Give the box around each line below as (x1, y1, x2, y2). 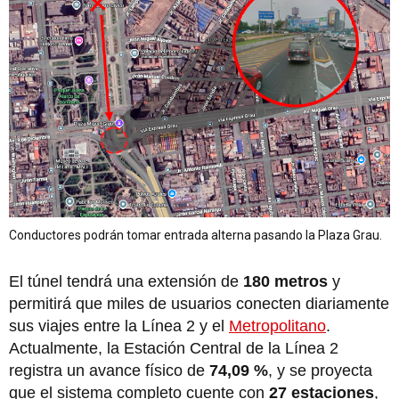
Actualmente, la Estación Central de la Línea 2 (9, 338, 338, 357)
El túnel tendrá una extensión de (9, 272, 243, 290)
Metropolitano (229, 316, 326, 335)
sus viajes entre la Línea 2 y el (9, 316, 229, 335)
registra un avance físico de (9, 361, 209, 379)
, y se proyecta (268, 361, 372, 379)
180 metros (243, 272, 328, 290)
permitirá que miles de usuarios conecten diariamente (9, 294, 389, 313)
